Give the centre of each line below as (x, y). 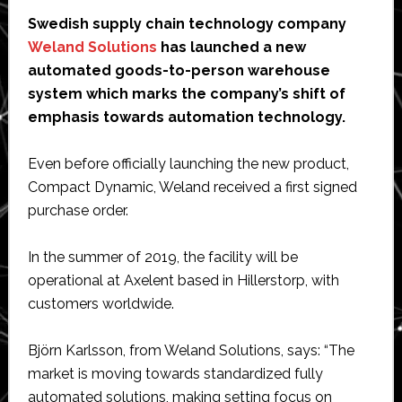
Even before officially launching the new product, (188, 163)
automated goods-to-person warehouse (179, 70)
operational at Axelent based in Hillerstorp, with (183, 280)
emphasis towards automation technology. (186, 117)
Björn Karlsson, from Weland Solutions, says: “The (191, 350)
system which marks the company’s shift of (186, 93)
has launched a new (231, 47)
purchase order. (78, 210)
